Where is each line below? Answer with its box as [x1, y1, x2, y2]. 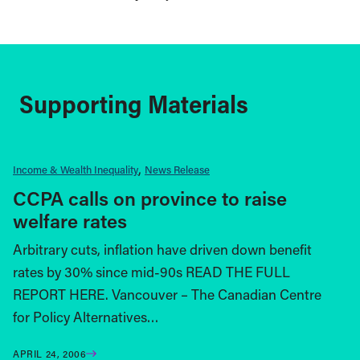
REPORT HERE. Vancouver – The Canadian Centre [13, 284, 321, 304]
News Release [145, 162, 210, 176]
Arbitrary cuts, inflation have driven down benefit [13, 239, 312, 259]
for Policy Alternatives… [13, 307, 159, 326]
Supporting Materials [19, 88, 248, 120]
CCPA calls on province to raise [13, 185, 287, 211]
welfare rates [13, 207, 127, 233]
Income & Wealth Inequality [13, 162, 138, 176]
